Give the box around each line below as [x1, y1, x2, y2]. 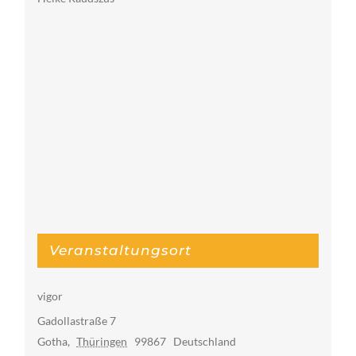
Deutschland [172, 334, 236, 348]
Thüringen [76, 334, 128, 348]
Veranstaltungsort [48, 242, 192, 258]
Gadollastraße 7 [37, 313, 116, 327]
